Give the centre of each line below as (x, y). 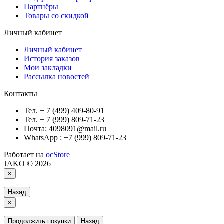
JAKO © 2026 (27, 164)
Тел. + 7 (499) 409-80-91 (64, 111)
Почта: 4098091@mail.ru (65, 129)
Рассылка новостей (57, 77)
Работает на (25, 155)
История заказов (52, 59)
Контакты (21, 94)
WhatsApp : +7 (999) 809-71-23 (75, 138)
